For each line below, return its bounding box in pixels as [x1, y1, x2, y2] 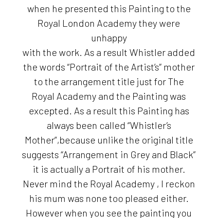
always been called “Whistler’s [46, 119, 171, 131]
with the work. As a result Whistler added [22, 46, 196, 58]
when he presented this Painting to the [27, 2, 191, 14]
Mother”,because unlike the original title [24, 133, 193, 145]
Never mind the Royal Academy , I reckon [22, 177, 195, 189]
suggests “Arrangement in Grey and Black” [22, 148, 196, 160]
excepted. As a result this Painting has [28, 104, 189, 116]
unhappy [91, 31, 127, 43]
